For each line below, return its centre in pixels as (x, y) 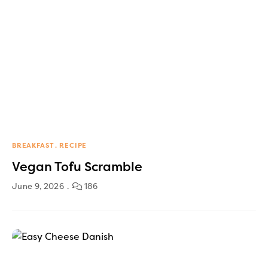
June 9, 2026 (38, 186)
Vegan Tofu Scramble (77, 167)
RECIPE (73, 145)
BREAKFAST (33, 145)
